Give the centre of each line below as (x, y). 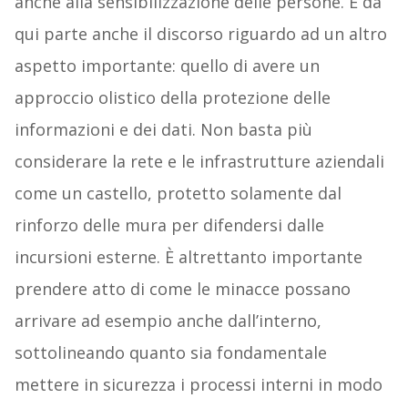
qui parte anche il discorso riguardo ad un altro (200, 34)
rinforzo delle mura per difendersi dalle (169, 225)
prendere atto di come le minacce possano (182, 289)
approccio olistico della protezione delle (172, 98)
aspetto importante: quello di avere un (167, 66)
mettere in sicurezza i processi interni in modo (198, 385)
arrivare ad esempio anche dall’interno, (168, 321)
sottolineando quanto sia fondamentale (170, 353)
